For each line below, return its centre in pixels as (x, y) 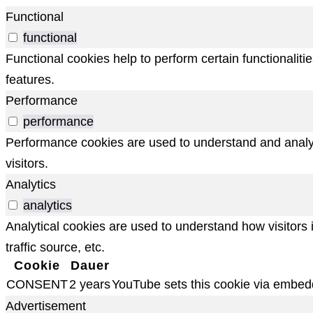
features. (30, 79)
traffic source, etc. (55, 247)
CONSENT (37, 284)
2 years (90, 284)
